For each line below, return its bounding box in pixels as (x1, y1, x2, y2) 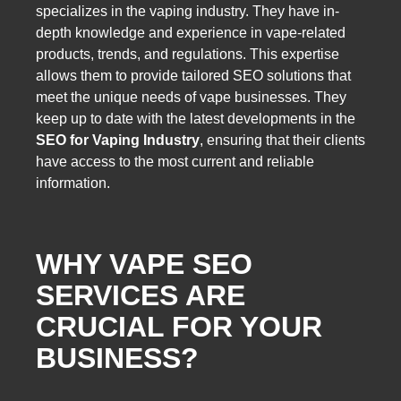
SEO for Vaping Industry (36, 132, 200, 148)
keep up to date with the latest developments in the (36, 110, 355, 126)
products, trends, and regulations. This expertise (36, 46, 339, 62)
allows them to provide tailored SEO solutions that (36, 67, 351, 83)
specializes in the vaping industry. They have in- (36, 3, 339, 19)
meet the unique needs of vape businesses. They (36, 89, 346, 105)
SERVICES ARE (36, 279, 245, 312)
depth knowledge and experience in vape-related (36, 24, 346, 40)
